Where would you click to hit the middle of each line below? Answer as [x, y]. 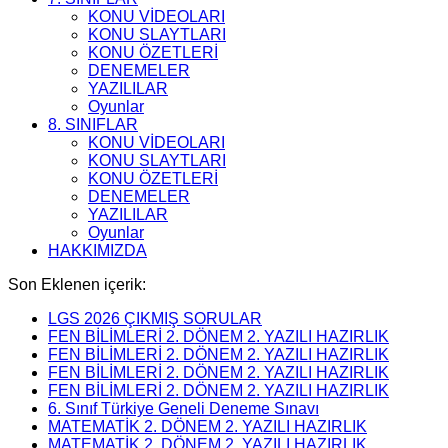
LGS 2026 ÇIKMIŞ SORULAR [155, 318]
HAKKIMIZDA [97, 250]
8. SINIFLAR [93, 124]
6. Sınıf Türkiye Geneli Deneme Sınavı [183, 408]
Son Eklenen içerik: [77, 284]
